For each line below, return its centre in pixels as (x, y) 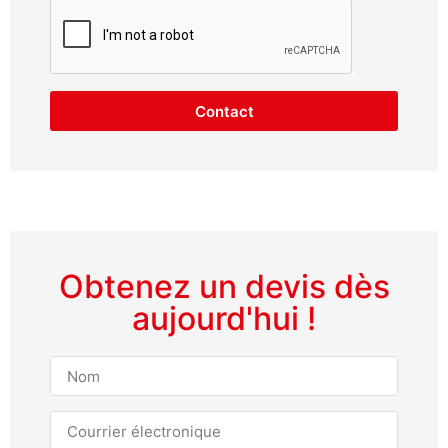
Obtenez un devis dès (224, 287)
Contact (224, 111)
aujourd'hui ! (224, 319)
